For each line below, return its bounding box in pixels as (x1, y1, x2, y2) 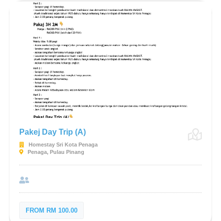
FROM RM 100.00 (25, 207, 77, 214)
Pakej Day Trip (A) (19, 128, 86, 136)
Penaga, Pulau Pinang (26, 149, 84, 155)
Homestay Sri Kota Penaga (27, 142, 98, 147)
